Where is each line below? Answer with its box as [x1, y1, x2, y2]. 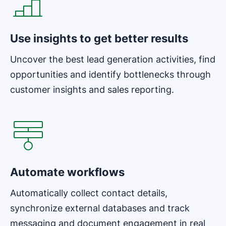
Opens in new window [10, 97, 93, 107]
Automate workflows [10, 165, 125, 179]
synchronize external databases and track [10, 203, 190, 214]
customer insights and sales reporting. [10, 84, 174, 95]
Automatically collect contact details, [10, 188, 167, 199]
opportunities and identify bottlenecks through [10, 69, 211, 80]
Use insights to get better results [10, 32, 188, 45]
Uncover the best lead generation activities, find [10, 54, 215, 65]
